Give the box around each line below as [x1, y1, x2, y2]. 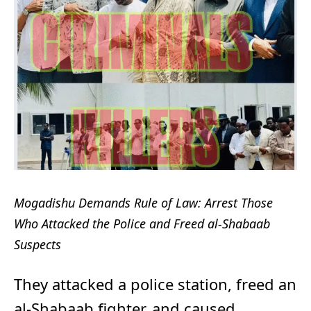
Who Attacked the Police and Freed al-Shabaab [14, 215, 270, 232]
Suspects [14, 235, 61, 253]
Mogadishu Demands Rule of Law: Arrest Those [14, 194, 273, 211]
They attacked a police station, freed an [14, 273, 296, 294]
